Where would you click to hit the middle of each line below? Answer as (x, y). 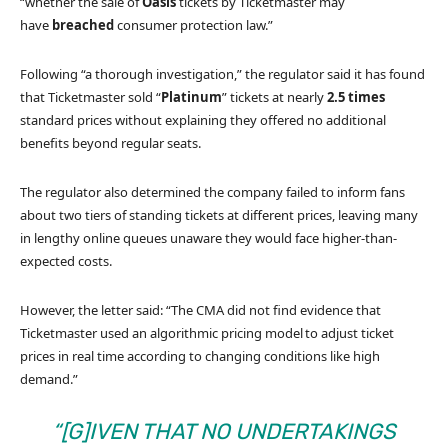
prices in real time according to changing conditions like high (200, 355)
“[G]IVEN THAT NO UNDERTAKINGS (224, 431)
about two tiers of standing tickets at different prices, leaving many (219, 214)
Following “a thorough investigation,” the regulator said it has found (222, 73)
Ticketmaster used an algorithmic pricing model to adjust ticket (207, 332)
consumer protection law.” (193, 24)
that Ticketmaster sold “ (90, 96)
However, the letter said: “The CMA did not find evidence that (200, 309)
